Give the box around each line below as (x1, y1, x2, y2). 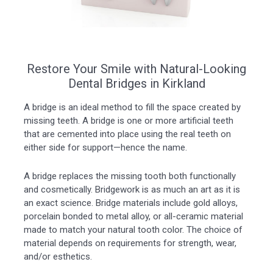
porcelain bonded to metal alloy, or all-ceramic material (23, 210, 243, 222)
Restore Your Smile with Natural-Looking (27, 61, 246, 76)
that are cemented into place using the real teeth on (23, 128, 231, 140)
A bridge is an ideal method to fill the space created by (23, 101, 241, 113)
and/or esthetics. (23, 250, 92, 262)
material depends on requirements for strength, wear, (23, 237, 236, 249)
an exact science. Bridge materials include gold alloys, (23, 197, 238, 208)
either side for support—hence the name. (23, 141, 187, 153)
